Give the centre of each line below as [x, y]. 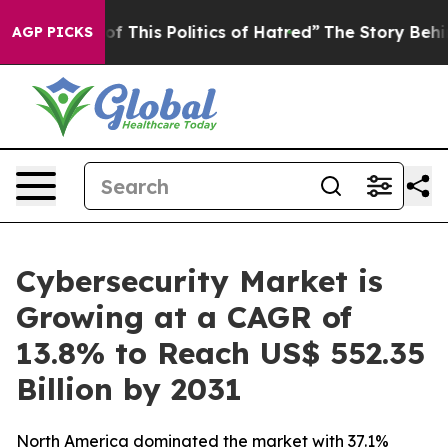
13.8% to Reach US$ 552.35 [220, 353]
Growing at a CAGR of [184, 317]
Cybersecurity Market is [199, 281]
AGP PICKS [52, 32]
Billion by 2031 [129, 389]
